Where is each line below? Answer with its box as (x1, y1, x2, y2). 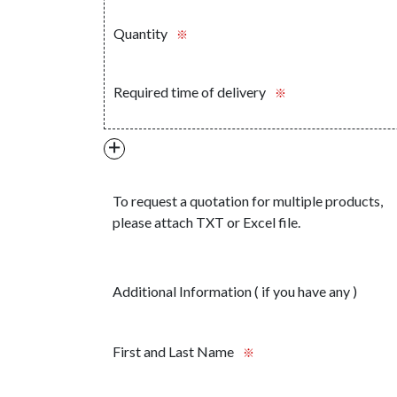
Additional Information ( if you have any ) (113, 283, 357, 300)
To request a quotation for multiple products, (113, 192, 383, 210)
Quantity (113, 25, 167, 43)
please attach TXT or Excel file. (113, 214, 300, 231)
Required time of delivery (113, 83, 266, 101)
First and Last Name (113, 343, 234, 361)
